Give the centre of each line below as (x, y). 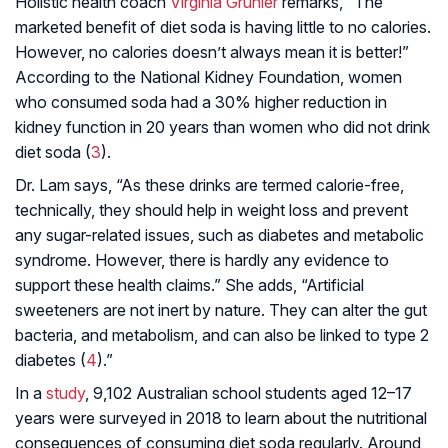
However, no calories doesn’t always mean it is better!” (212, 52)
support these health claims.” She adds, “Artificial (189, 285)
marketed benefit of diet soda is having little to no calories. (223, 27)
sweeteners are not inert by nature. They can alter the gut (221, 310)
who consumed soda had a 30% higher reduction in (201, 102)
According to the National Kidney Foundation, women (208, 77)
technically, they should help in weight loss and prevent (211, 210)
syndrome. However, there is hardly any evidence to (202, 260)
